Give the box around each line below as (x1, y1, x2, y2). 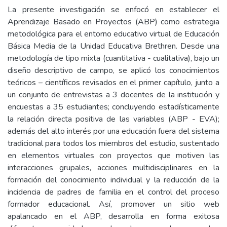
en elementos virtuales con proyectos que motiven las (8, 150, 219, 161)
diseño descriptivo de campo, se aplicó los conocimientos (8, 65, 219, 76)
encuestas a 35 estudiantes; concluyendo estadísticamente (8, 101, 219, 112)
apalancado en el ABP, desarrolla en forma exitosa (8, 211, 219, 222)
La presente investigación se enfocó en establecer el (8, 4, 219, 15)
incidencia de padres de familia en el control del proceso (8, 186, 219, 198)
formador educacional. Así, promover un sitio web (8, 199, 219, 210)
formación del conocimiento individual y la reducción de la (8, 174, 219, 185)
